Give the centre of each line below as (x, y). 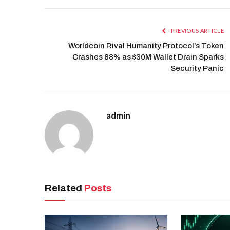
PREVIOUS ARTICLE (197, 31)
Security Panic (197, 69)
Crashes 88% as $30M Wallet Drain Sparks (148, 57)
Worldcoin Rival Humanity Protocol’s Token (146, 46)
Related (64, 188)
